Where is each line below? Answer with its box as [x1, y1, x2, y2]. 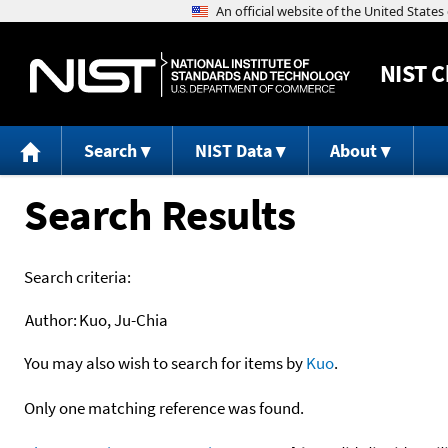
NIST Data [194, 139, 272, 163]
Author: [25, 308, 77, 331]
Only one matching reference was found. [24, 396, 304, 419]
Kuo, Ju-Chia [79, 308, 168, 331]
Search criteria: [24, 265, 131, 288]
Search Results [24, 186, 295, 242]
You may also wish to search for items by [24, 351, 306, 374]
